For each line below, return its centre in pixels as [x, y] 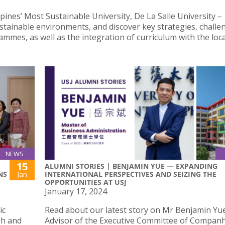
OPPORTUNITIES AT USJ [86, 182]
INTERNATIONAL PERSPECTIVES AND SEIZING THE [131, 174]
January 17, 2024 [76, 191]
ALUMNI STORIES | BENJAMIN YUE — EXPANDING [131, 166]
